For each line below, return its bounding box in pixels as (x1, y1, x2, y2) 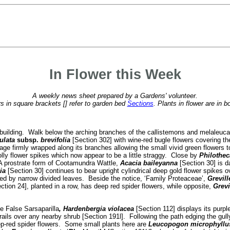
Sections (127, 99, 154, 107)
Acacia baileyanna (120, 159, 180, 167)
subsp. (16, 136, 39, 144)
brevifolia (40, 136, 70, 144)
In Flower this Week (49, 66, 181, 82)
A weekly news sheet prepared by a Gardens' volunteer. (32, 91, 198, 100)
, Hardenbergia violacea (59, 204, 134, 213)
